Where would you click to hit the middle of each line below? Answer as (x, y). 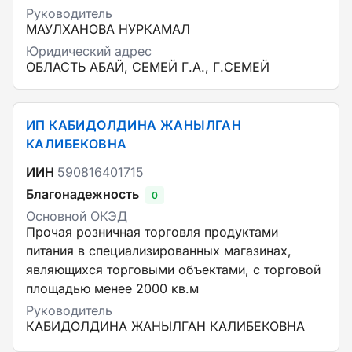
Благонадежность (82, 194)
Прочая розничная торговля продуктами (152, 232)
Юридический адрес (89, 51)
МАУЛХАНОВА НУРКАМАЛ (108, 29)
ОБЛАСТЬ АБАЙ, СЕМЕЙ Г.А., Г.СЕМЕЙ (148, 67)
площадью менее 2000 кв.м (112, 288)
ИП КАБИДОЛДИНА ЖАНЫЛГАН (134, 125)
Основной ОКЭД (77, 216)
